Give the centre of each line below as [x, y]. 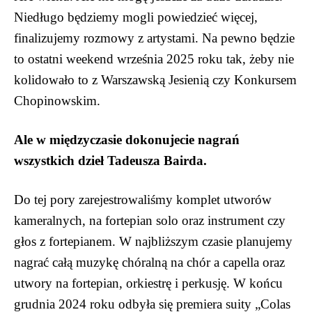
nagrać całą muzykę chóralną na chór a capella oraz [149, 263]
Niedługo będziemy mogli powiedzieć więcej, [136, 17]
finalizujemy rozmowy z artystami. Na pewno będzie [154, 38]
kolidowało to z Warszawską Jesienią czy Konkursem [155, 80]
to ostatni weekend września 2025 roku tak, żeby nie [154, 59]
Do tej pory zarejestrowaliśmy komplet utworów [143, 200]
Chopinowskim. [57, 101]
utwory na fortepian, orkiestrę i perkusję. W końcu [148, 283]
